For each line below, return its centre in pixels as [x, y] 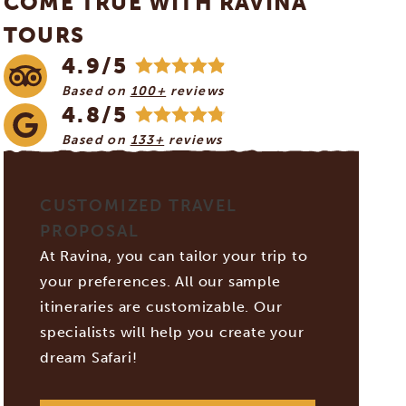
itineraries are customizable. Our [161, 307]
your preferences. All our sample [160, 281]
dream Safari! [89, 358]
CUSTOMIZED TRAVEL [139, 206]
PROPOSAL [90, 231]
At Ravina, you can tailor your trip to [174, 256]
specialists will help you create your [172, 332]
